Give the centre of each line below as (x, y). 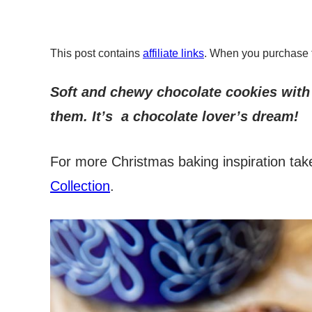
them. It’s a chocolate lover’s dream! (174, 116)
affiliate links (173, 53)
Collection (80, 186)
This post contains (96, 53)
